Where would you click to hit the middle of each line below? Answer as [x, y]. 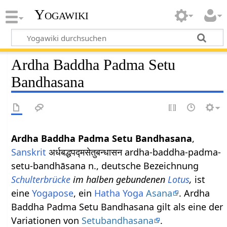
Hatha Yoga [119, 193]
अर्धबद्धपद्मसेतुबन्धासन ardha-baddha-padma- [134, 152]
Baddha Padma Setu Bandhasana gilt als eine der [117, 206]
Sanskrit [29, 152]
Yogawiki [61, 15]
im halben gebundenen [119, 179]
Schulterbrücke [41, 179]
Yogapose [53, 193]
